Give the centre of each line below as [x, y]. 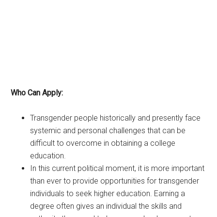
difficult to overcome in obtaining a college [103, 143]
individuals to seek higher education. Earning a [108, 193]
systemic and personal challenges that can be [108, 130]
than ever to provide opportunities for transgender [115, 181]
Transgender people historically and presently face [116, 118]
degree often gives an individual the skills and [106, 206]
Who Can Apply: [37, 93]
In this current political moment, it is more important [117, 168]
